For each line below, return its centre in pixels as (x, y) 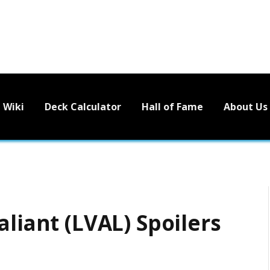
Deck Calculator (83, 106)
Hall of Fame (172, 106)
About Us (246, 106)
